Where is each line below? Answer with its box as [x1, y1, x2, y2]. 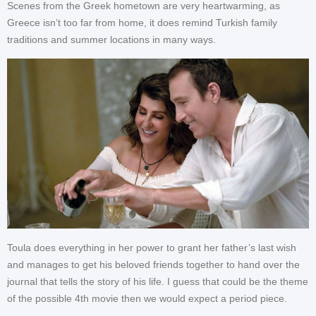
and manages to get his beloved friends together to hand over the [7, 259, 300, 271]
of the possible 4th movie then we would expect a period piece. [7, 293, 287, 305]
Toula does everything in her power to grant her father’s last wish [7, 242, 296, 254]
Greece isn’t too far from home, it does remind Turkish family [7, 16, 277, 28]
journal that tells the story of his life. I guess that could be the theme [7, 276, 308, 288]
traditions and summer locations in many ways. [7, 33, 216, 45]
